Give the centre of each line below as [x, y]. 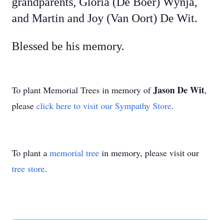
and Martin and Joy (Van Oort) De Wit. [106, 18]
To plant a [31, 153]
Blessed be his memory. [68, 46]
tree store [28, 168]
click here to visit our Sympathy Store [104, 106]
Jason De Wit [179, 90]
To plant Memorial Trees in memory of [82, 90]
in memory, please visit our [149, 153]
